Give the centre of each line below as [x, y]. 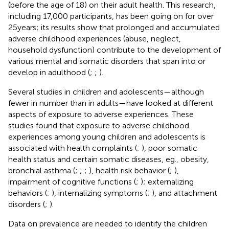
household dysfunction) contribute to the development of [114, 50]
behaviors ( [28, 193]
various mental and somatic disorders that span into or [107, 61]
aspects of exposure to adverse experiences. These [101, 114]
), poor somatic [169, 148]
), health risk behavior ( [129, 170]
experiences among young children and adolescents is [107, 136]
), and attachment [185, 193]
